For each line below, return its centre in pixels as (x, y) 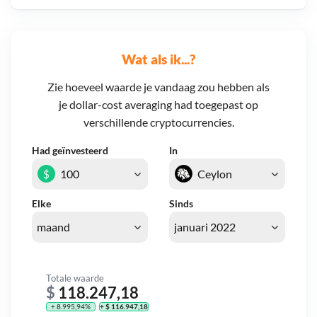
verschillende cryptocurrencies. (158, 122)
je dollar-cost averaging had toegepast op (158, 105)
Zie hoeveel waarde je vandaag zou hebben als (158, 87)
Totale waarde (75, 278)
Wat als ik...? (158, 59)
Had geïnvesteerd (70, 151)
